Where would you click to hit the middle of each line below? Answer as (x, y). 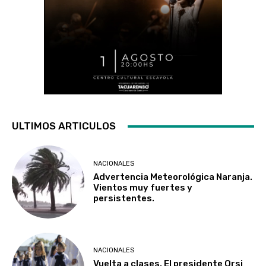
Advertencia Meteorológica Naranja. (173, 177)
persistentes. (124, 198)
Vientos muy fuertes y (143, 187)
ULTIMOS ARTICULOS (64, 126)
